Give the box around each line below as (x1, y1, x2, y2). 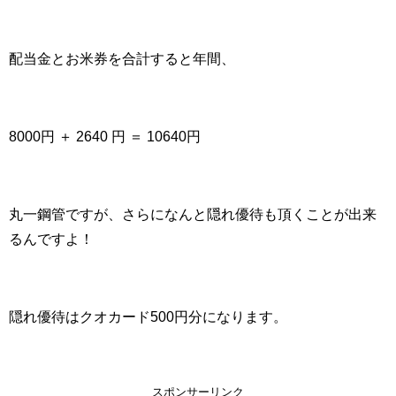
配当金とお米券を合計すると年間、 (9, 50, 235, 65)
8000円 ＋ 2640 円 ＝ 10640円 (9, 128, 201, 143)
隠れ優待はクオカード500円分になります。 (9, 308, 287, 324)
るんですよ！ (9, 231, 94, 246)
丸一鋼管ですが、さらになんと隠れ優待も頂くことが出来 (9, 206, 377, 221)
